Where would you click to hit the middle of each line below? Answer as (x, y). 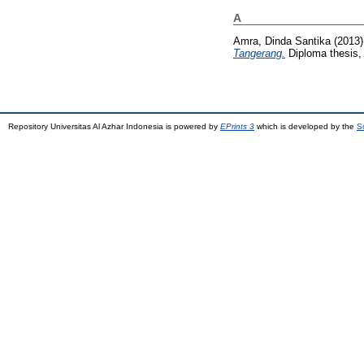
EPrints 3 (237, 127)
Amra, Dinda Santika (282, 41)
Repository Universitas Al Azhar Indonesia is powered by (114, 127)
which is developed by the (305, 127)
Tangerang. (259, 54)
